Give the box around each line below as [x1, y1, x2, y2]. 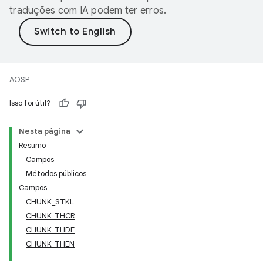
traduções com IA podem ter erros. [9, 5, 167, 16]
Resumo [19, 140, 46, 150]
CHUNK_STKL [26, 197, 74, 207]
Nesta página [19, 126, 70, 136]
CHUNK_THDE [26, 225, 75, 235]
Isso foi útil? [9, 98, 50, 108]
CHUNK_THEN [26, 239, 75, 249]
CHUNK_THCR [26, 211, 75, 221]
